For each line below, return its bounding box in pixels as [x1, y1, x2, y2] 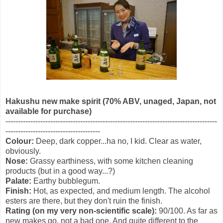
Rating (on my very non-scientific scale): [5, 206, 157, 215]
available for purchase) [5, 107, 92, 115]
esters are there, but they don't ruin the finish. [5, 196, 162, 205]
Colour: [5, 136, 36, 145]
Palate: [5, 176, 31, 185]
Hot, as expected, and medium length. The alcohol [31, 186, 210, 195]
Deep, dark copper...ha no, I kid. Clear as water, [36, 136, 202, 145]
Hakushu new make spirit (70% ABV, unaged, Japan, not [5, 97, 216, 106]
